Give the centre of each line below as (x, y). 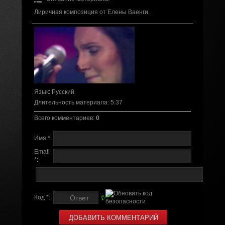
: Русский (61, 92)
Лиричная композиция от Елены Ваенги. (92, 12)
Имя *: (43, 138)
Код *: (42, 197)
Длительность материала (71, 102)
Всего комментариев (63, 118)
